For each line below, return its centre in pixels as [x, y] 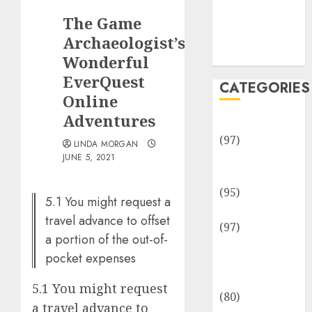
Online [90, 101]
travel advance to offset [108, 221]
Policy [236, 39]
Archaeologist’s [124, 42]
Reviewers [248, 279]
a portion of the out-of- [107, 240]
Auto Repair [251, 157]
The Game [102, 23]
